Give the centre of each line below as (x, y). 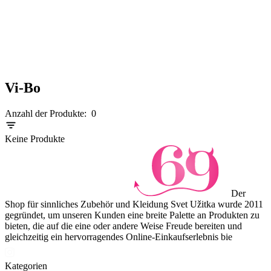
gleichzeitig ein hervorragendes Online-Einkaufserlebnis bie (119, 237)
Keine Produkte (35, 139)
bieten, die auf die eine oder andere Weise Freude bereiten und (123, 226)
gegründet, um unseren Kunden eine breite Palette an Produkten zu (132, 215)
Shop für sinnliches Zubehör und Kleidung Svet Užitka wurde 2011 (134, 204)
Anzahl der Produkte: (46, 113)
